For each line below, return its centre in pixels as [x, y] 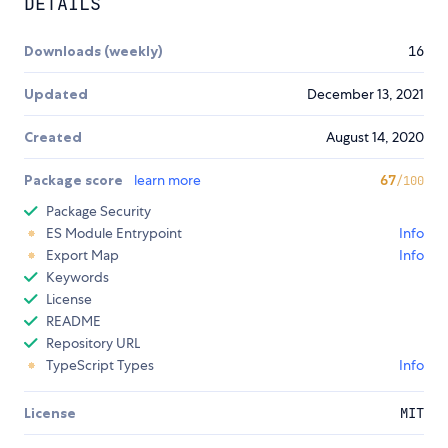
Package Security [98, 210]
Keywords [77, 276]
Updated [56, 93]
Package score [75, 179]
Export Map [82, 254]
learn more [167, 179]
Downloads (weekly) [93, 50]
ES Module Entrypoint [114, 232]
